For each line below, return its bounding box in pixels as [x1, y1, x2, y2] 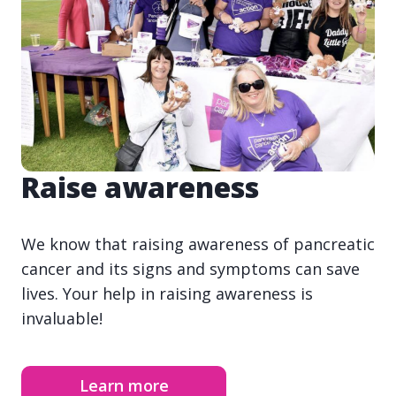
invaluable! [21, 307, 103, 329]
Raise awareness [21, 167, 259, 206]
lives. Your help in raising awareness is [21, 282, 313, 304]
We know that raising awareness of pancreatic [21, 232, 375, 255]
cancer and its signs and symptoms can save [21, 257, 360, 279]
